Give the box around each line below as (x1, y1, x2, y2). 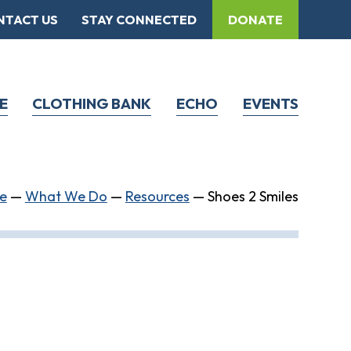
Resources (125, 187, 190, 206)
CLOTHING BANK (32, 93, 152, 113)
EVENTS (242, 93, 299, 113)
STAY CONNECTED (81, 12, 197, 27)
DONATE (227, 12, 283, 27)
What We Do (24, 187, 107, 206)
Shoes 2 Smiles (207, 187, 299, 206)
